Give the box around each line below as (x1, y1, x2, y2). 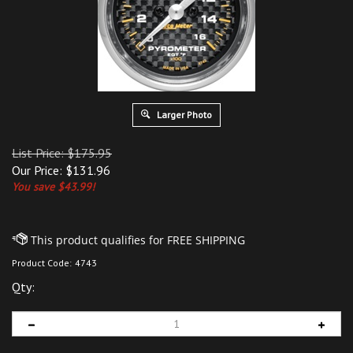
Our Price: (12, 162, 62, 178)
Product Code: (12, 257, 72, 269)
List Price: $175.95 (12, 145, 112, 161)
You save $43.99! (12, 180, 95, 194)
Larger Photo (154, 109, 212, 121)
